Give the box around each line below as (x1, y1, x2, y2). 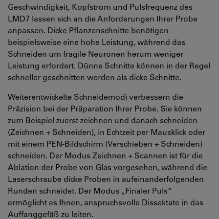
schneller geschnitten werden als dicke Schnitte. (8, 71, 181, 82)
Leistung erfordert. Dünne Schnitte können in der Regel (8, 60, 210, 70)
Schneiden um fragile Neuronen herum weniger (8, 48, 183, 59)
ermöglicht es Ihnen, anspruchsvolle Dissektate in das (8, 197, 203, 207)
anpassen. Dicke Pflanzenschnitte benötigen (8, 24, 169, 35)
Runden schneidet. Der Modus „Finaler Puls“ (8, 185, 172, 196)
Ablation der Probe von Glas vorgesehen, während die (8, 161, 207, 172)
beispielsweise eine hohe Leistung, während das (8, 36, 185, 47)
